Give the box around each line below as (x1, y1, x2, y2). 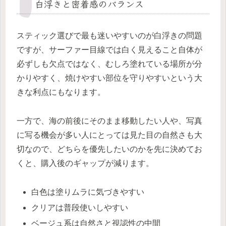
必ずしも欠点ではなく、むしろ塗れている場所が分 (17, 60, 202, 69)
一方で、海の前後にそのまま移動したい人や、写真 (17, 117, 202, 126)
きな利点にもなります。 (17, 88, 105, 97)
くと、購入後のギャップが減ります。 (17, 159, 154, 168)
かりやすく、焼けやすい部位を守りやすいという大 (17, 74, 202, 83)
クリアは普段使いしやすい (31, 203, 129, 212)
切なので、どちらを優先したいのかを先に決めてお (17, 145, 202, 154)
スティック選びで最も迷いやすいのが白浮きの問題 (17, 31, 202, 40)
